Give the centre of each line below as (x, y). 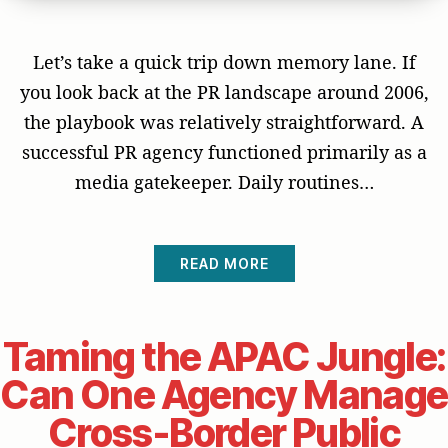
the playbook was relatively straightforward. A (224, 121)
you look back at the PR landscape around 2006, (224, 91)
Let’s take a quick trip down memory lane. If (224, 61)
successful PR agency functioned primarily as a (224, 151)
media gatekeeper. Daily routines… (224, 181)
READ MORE (224, 263)
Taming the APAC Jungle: (224, 356)
